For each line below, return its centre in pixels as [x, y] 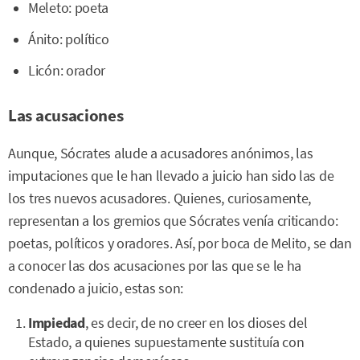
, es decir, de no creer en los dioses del [196, 323]
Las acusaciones [66, 116]
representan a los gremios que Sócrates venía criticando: [173, 221]
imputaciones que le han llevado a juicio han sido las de [171, 176]
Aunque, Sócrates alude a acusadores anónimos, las [161, 154]
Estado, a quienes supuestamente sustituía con [166, 342]
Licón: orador [67, 71]
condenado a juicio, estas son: [96, 289]
